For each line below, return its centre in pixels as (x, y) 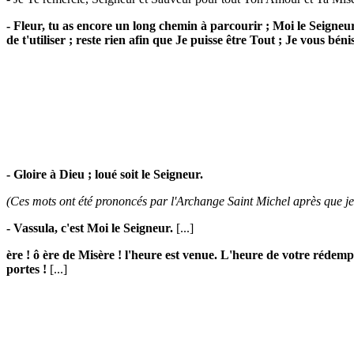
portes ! (26, 269)
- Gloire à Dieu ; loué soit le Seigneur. (105, 174)
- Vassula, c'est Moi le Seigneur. (91, 228)
